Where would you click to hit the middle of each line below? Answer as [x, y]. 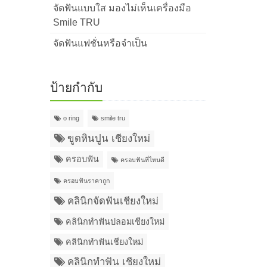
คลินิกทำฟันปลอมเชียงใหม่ [115, 222]
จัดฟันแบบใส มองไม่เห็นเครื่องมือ [122, 8]
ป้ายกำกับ [76, 87]
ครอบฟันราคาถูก [86, 181]
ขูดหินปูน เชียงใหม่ [108, 139]
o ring [71, 118]
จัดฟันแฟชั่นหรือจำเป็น [100, 43]
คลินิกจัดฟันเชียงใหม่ [113, 201]
